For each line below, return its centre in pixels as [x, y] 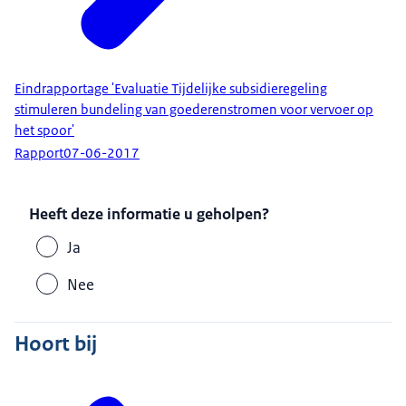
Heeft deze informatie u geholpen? [150, 213]
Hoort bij [56, 344]
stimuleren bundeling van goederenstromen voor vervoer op [194, 110]
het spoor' [44, 131]
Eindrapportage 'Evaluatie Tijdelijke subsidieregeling [171, 89]
